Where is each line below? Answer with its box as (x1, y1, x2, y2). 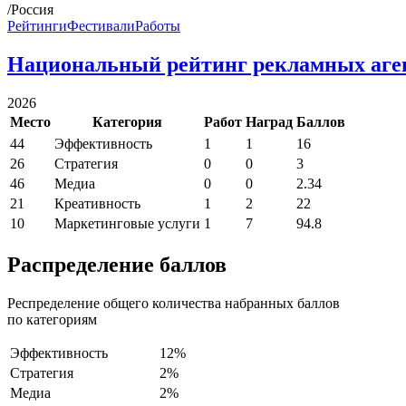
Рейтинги (7, 17, 67, 34)
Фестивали (67, 17, 135, 34)
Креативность (54, 195, 140, 211)
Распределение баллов (7, 252, 227, 276)
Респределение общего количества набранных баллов (7, 295, 340, 311)
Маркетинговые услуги (54, 215, 200, 231)
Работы (135, 17, 180, 34)
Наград (246, 113, 293, 130)
